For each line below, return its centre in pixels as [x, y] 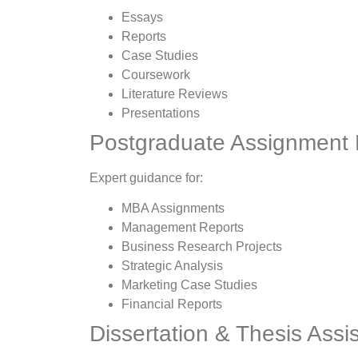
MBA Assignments [173, 209]
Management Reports [183, 228]
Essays [142, 17]
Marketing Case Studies [189, 285]
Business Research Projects [202, 247]
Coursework [156, 74]
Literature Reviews [175, 93]
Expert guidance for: [146, 177]
